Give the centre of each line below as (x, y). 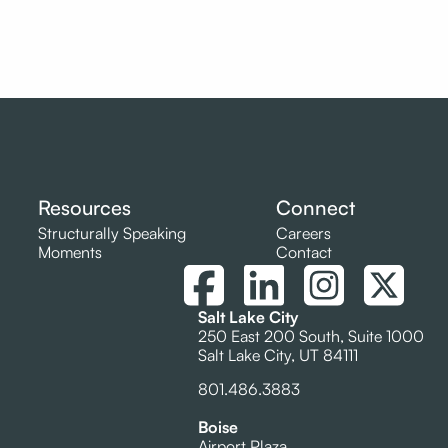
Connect (315, 208)
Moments (70, 252)
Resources (84, 208)
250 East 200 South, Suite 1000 (311, 335)
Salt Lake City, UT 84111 (278, 354)
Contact (304, 252)
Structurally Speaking (112, 233)
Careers (303, 233)
